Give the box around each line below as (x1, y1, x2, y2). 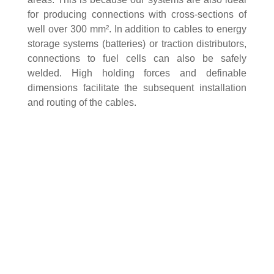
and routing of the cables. (27, 97, 136, 108)
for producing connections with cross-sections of (27, 9, 247, 20)
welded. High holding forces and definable (27, 68, 247, 79)
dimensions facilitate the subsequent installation (27, 83, 247, 94)
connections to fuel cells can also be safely (27, 53, 247, 64)
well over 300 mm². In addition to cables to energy (27, 24, 247, 35)
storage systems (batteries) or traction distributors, (27, 39, 247, 50)
